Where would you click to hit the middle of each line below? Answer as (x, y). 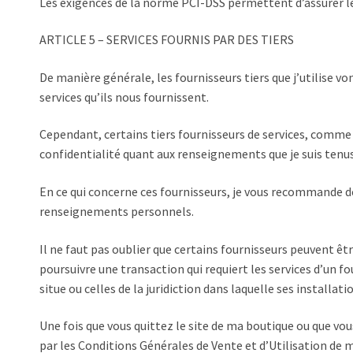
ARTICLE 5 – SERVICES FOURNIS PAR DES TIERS (167, 40)
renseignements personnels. (117, 212)
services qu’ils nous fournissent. (124, 97)
